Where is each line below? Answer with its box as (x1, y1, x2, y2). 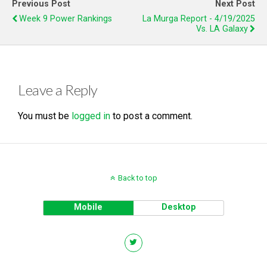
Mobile (74, 202, 103, 213)
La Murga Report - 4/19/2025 (142, 14, 255, 24)
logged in (72, 110, 110, 122)
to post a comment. (110, 110, 193, 122)
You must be (18, 110, 72, 122)
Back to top (117, 173, 157, 183)
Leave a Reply (18, 81, 98, 99)
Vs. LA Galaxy (196, 24, 248, 35)
